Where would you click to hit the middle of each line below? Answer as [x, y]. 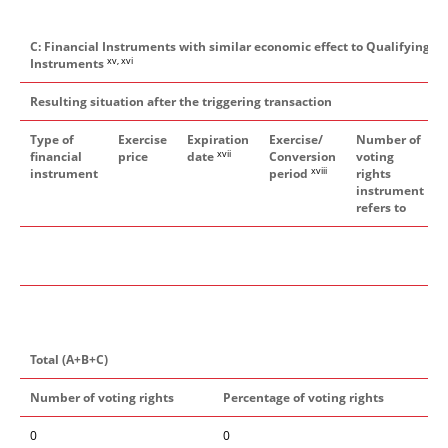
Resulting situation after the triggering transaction [181, 101]
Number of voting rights [102, 397]
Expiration [218, 139]
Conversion [302, 156]
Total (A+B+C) [69, 359]
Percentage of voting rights [303, 397]
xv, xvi [120, 60]
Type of [52, 139]
